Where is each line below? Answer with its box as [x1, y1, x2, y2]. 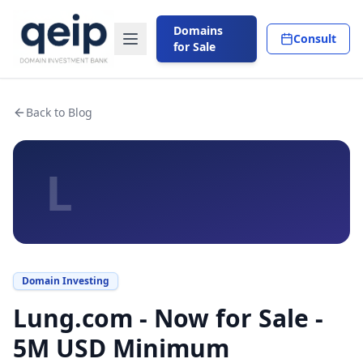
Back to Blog [26, 105, 92, 120]
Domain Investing [22, 274, 109, 288]
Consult [293, 31, 336, 46]
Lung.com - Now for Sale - [13, 301, 323, 335]
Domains [173, 23, 224, 38]
